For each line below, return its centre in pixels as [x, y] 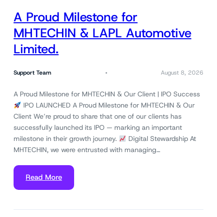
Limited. [36, 49]
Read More [44, 178]
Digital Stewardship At [161, 139]
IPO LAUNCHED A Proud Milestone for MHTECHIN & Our [108, 105]
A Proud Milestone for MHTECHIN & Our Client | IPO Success [107, 94]
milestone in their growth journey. [66, 139]
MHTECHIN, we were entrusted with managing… [87, 150]
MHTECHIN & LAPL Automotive [102, 33]
